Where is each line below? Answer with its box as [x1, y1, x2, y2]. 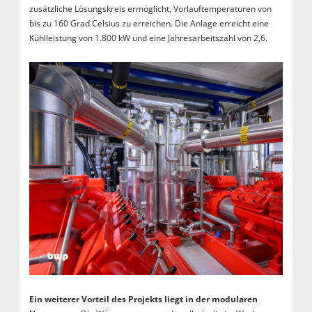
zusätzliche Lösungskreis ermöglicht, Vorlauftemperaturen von [29, 3, 272, 15]
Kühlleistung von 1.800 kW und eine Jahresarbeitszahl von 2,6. [29, 32, 267, 45]
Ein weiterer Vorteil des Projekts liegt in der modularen [29, 292, 258, 305]
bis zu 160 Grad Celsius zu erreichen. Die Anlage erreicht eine [29, 17, 269, 30]
